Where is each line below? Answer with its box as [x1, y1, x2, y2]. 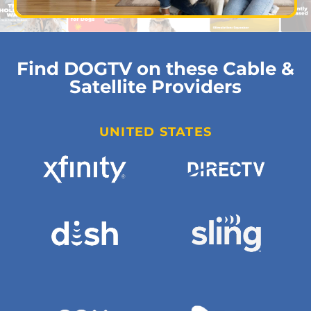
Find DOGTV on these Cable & [17, 58, 294, 80]
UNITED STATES [99, 124, 212, 140]
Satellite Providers [69, 76, 242, 98]
